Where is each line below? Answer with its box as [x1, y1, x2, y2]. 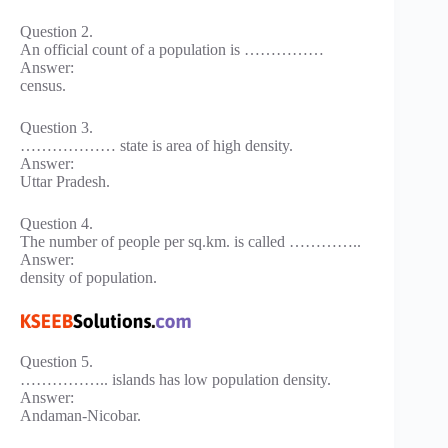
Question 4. [20, 215, 93, 233]
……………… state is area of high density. [20, 137, 293, 155]
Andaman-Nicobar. [20, 407, 141, 425]
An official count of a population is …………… [20, 41, 324, 59]
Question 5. [20, 353, 93, 371]
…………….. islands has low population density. [20, 371, 331, 389]
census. [20, 77, 66, 95]
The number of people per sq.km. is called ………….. [20, 233, 361, 251]
